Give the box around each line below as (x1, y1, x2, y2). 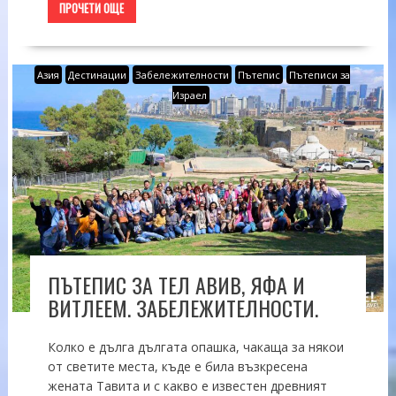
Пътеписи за (289, 68, 351, 82)
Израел (171, 88, 207, 103)
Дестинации (68, 68, 127, 82)
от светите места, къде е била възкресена (47, 358, 308, 376)
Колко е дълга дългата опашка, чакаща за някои (47, 339, 344, 356)
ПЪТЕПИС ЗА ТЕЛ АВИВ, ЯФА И (47, 269, 305, 301)
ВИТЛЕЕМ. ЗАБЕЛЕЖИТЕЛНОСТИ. (47, 292, 318, 324)
